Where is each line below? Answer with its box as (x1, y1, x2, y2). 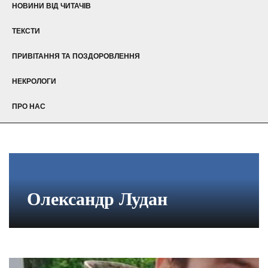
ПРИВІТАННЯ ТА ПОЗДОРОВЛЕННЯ (12, 51, 140, 60)
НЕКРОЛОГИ (12, 77, 56, 86)
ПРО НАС (12, 102, 45, 111)
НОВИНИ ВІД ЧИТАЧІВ (12, 1, 91, 10)
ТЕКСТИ (12, 26, 40, 35)
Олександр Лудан (27, 188, 167, 209)
